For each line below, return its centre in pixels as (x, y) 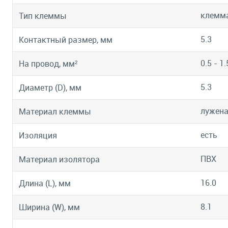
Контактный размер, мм (66, 40)
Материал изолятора (59, 160)
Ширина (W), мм (49, 207)
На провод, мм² (48, 64)
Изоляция (38, 136)
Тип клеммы (43, 16)
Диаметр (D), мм (50, 88)
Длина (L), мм (45, 183)
